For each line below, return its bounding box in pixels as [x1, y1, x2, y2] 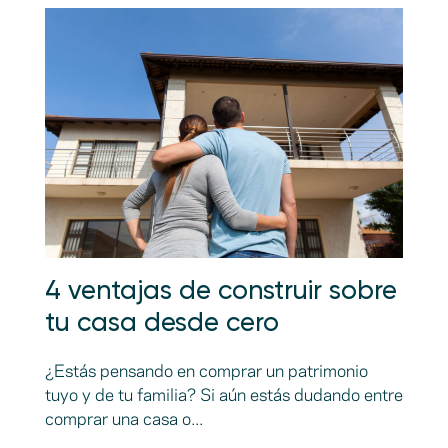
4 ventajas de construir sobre [44, 278, 397, 305]
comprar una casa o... [44, 411, 203, 428]
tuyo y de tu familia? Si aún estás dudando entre [44, 387, 403, 404]
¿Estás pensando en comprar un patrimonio [44, 363, 368, 380]
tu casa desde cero [44, 310, 279, 337]
